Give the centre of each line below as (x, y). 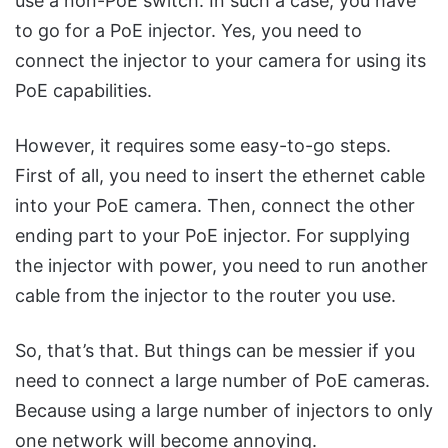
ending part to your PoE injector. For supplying (212, 235)
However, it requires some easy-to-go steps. (203, 145)
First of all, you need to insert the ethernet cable (220, 175)
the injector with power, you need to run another (221, 265)
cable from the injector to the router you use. (205, 295)
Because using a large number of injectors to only (224, 410)
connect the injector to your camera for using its (220, 60)
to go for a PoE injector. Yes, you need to (188, 30)
